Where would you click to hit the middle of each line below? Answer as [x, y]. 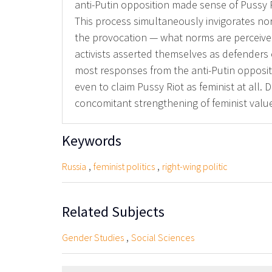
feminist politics [124, 166]
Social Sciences [163, 237]
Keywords [92, 140]
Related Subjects [113, 211]
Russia [74, 166]
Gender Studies [93, 237]
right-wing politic [195, 166]
